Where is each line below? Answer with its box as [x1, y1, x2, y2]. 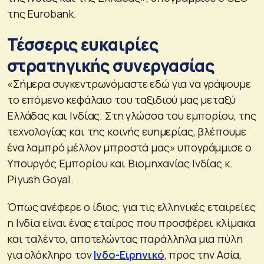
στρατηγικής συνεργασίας [7, 54, 214, 77]
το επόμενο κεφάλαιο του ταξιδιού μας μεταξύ [7, 93, 236, 107]
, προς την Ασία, [164, 247, 242, 262]
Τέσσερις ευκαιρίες [7, 33, 159, 56]
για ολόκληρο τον [7, 247, 94, 262]
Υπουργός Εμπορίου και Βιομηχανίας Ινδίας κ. [7, 156, 233, 171]
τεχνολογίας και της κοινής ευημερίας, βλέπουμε [7, 124, 247, 139]
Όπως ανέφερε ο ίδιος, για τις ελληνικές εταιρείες [7, 200, 256, 214]
